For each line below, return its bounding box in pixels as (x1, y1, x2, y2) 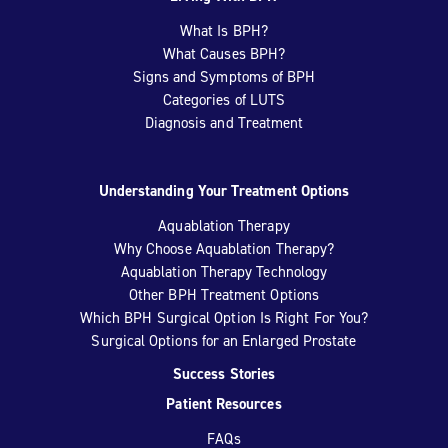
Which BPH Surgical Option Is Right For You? (79, 308, 369, 328)
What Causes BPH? (162, 44, 286, 64)
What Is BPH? (180, 21, 268, 41)
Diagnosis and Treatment (144, 113, 304, 133)
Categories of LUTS (162, 90, 286, 110)
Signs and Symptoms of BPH (132, 67, 316, 87)
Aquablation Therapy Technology (120, 262, 328, 282)
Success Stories (172, 364, 276, 384)
